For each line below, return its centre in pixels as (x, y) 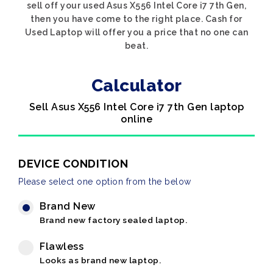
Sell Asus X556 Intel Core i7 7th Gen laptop (136, 107)
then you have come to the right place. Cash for (136, 19)
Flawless (62, 246)
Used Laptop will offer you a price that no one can (136, 32)
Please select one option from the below (105, 182)
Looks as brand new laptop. (100, 260)
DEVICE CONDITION (73, 164)
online (136, 119)
